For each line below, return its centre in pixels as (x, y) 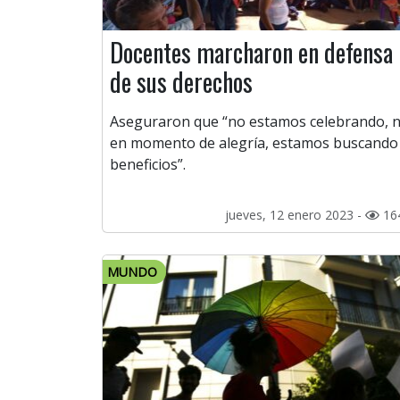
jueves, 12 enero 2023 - (295, 215)
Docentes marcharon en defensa (251, 53)
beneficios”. (148, 165)
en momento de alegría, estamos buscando (254, 143)
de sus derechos (181, 82)
